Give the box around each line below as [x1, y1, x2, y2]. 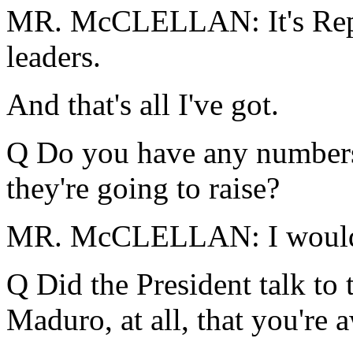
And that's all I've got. [6, 87, 279, 121]
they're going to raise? [6, 171, 280, 205]
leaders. [6, 39, 101, 73]
